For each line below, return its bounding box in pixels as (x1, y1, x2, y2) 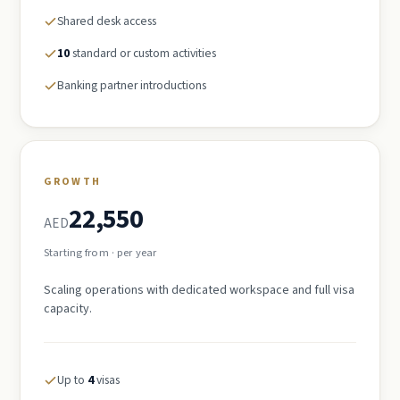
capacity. (44, 299, 92, 318)
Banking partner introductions (57, 76, 206, 94)
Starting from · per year (44, 244, 156, 261)
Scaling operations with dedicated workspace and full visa (44, 280, 354, 299)
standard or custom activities (70, 44, 216, 62)
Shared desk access (57, 12, 156, 29)
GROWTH (44, 173, 101, 189)
